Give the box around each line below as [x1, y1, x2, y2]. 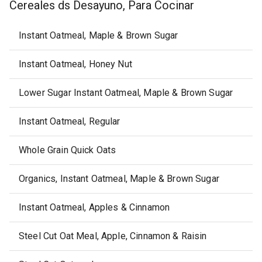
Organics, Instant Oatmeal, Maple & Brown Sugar [19, 173, 219, 184]
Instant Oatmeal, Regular [19, 116, 120, 127]
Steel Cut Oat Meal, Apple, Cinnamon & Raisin [19, 230, 207, 242]
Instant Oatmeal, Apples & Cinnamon [19, 202, 170, 213]
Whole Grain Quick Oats [19, 144, 116, 156]
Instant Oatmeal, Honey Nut [19, 58, 132, 70]
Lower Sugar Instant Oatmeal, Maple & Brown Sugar [19, 87, 233, 98]
